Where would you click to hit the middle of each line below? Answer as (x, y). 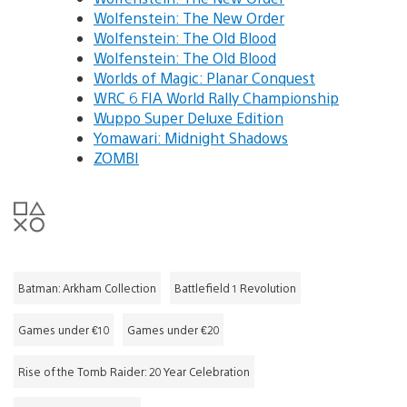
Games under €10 (64, 330)
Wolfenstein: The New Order (189, 18)
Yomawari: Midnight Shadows (191, 138)
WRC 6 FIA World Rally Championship (216, 98)
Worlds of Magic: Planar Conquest (204, 78)
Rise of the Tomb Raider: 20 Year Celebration (134, 372)
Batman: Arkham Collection (87, 288)
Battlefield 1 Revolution (235, 288)
